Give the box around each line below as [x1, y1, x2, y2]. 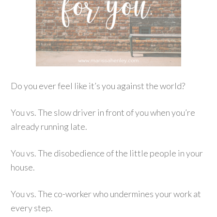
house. [11, 162, 35, 172]
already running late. [11, 121, 88, 132]
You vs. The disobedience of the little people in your [11, 148, 203, 158]
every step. [11, 202, 53, 213]
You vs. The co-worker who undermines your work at [11, 188, 201, 199]
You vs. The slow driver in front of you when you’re [11, 107, 196, 118]
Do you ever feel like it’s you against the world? [11, 80, 186, 91]
